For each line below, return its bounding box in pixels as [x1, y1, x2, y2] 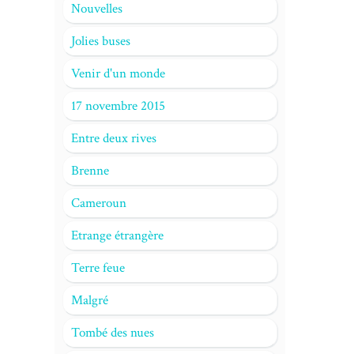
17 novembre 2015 [70, 97, 165, 115]
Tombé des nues [70, 324, 154, 341]
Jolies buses [70, 32, 130, 50]
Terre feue [70, 259, 125, 277]
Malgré [70, 292, 108, 309]
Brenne [70, 162, 109, 179]
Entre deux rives [70, 130, 156, 147]
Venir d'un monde [70, 65, 165, 82]
